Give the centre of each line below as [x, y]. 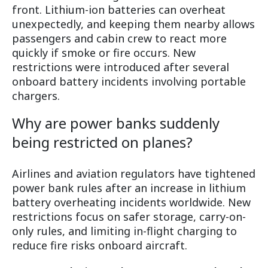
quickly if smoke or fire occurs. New [104, 53]
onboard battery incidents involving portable [129, 82]
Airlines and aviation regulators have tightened [134, 174]
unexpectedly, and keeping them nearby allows [133, 24]
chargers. [36, 96]
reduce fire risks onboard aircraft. [100, 246]
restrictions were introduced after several [121, 67]
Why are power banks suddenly [116, 123]
